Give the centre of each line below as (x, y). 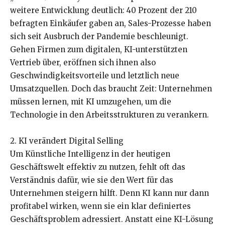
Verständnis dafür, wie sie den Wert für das (92, 180)
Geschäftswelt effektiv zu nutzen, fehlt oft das (98, 167)
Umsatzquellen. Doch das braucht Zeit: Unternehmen (111, 89)
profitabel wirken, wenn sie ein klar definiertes (100, 206)
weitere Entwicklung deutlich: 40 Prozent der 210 (103, 11)
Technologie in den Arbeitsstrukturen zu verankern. (109, 115)
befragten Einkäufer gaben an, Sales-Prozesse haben (110, 24)
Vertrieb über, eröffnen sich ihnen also (83, 63)
